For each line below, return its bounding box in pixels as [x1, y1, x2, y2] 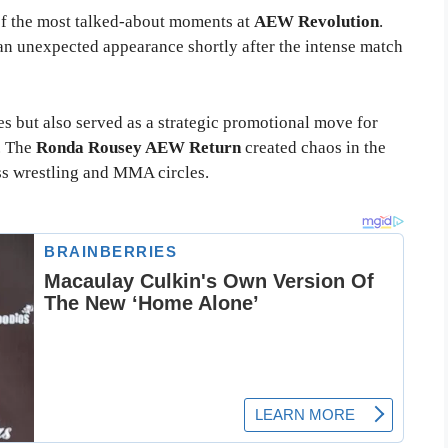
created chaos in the [241, 137, 386, 157]
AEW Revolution [254, 12, 379, 32]
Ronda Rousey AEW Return [36, 137, 241, 157]
